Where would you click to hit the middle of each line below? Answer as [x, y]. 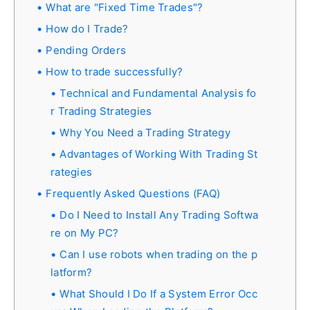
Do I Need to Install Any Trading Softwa [159, 215]
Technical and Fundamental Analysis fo [158, 93]
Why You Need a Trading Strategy [145, 132]
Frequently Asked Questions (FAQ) [133, 193]
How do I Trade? [87, 28]
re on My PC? [85, 232]
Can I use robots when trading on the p [158, 254]
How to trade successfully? [115, 71]
